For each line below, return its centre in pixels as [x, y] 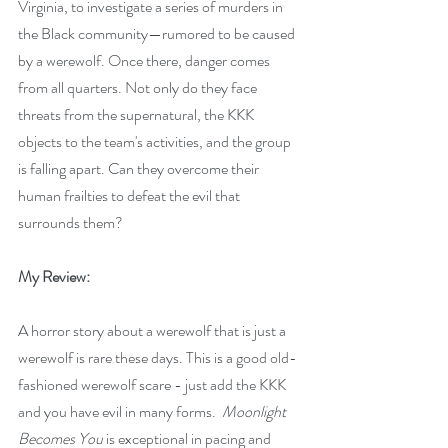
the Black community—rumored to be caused [158, 33]
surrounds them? [70, 222]
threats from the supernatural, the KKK [137, 114]
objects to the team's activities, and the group [156, 141]
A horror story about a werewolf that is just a [153, 330]
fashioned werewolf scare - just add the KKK [153, 384]
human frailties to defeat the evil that [130, 195]
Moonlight [255, 411]
